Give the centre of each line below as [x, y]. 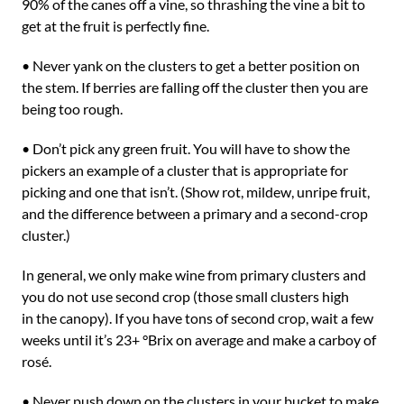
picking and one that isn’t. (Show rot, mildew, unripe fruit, [196, 192]
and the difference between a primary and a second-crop [195, 213]
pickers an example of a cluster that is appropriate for [185, 170]
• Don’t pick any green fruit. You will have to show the [186, 148]
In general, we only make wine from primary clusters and [194, 275]
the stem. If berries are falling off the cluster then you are [195, 87]
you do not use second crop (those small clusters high [185, 296]
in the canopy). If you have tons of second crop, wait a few [197, 318]
